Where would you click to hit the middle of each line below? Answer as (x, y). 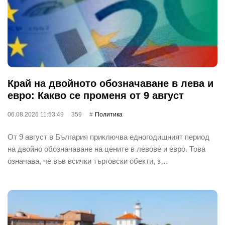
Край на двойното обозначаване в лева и (110, 83)
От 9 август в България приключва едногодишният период (108, 137)
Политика (109, 114)
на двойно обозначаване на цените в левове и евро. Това (106, 149)
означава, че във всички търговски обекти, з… (88, 161)
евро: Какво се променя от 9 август (96, 95)
